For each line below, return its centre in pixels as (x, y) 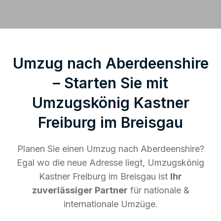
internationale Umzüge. (110, 204)
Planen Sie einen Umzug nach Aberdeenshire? (110, 148)
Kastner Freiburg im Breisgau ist (105, 176)
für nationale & (158, 190)
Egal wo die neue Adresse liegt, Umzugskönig (110, 162)
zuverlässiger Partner (80, 190)
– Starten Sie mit (110, 83)
